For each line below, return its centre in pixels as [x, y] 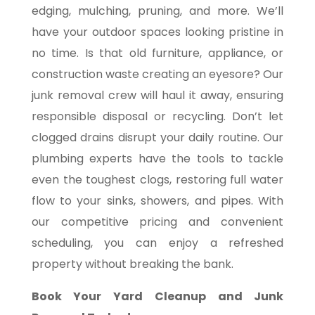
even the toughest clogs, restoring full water [157, 179]
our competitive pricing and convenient [157, 221]
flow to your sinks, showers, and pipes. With [157, 200]
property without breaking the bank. [132, 264]
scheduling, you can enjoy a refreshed [157, 243]
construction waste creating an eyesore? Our [157, 74]
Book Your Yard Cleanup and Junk [157, 296]
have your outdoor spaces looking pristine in [157, 32]
